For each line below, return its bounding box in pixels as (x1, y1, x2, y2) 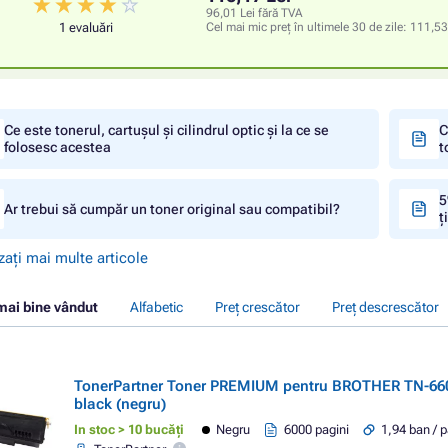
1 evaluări (59, 20, 113, 35)
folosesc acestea (4, 139, 111, 155)
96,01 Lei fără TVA (206, 6, 303, 21)
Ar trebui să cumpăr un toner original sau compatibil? (4, 200, 340, 217)
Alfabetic (130, 299, 183, 315)
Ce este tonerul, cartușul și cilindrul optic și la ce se (4, 122, 329, 138)
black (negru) (74, 395, 166, 413)
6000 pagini (284, 422, 350, 437)
